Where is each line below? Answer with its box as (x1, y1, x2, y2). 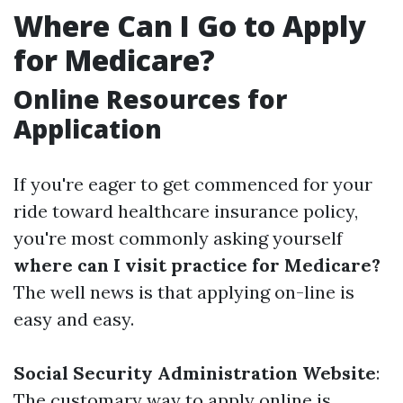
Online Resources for (13, 82, 287, 116)
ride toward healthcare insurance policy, (13, 200, 358, 222)
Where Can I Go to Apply (13, 6, 366, 45)
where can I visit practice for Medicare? (13, 254, 381, 276)
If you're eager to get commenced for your (13, 173, 372, 195)
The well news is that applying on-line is (13, 281, 354, 303)
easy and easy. (13, 308, 134, 330)
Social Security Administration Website (13, 362, 376, 384)
